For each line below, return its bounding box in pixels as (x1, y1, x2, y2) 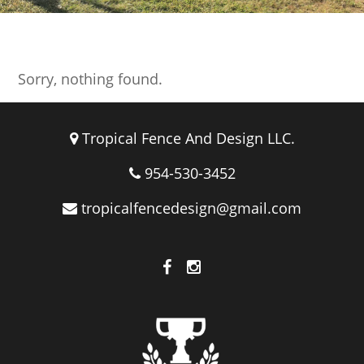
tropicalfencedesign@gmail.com (81, 198, 301, 218)
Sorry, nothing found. (18, 69, 163, 89)
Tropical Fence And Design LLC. (77, 128, 295, 148)
